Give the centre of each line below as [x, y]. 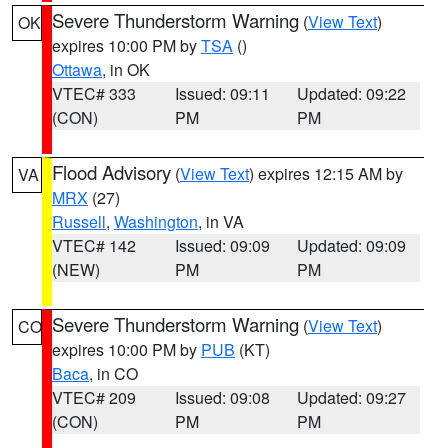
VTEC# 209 [94, 397]
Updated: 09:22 [352, 93]
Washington [156, 221]
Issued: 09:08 [222, 397]
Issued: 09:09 [222, 245]
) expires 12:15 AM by [326, 173]
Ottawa [77, 69]
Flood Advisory [111, 172]
